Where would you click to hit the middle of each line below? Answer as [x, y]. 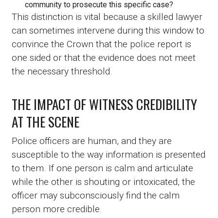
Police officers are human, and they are [92, 141]
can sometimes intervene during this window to [108, 30]
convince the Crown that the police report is [101, 44]
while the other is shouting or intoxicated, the [103, 182]
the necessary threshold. [62, 71]
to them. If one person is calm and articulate [102, 168]
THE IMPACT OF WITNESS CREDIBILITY [104, 104]
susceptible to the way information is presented [109, 155]
